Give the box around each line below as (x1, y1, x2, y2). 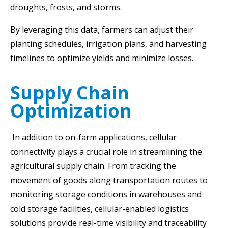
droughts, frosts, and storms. (10, 2, 122, 13)
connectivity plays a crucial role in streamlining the (10, 146, 202, 157)
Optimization (10, 98, 132, 123)
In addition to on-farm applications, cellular (10, 132, 177, 143)
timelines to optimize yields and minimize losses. (10, 52, 193, 64)
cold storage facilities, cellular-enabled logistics (10, 203, 189, 214)
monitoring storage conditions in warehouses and (10, 189, 202, 200)
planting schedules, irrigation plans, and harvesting (10, 38, 207, 49)
